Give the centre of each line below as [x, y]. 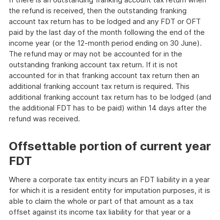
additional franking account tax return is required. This [99, 86]
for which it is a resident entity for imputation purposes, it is [110, 190]
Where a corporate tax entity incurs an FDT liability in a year [109, 179]
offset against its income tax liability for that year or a [100, 212]
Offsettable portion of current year [110, 146]
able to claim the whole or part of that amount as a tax [101, 201]
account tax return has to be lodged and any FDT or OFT [105, 21]
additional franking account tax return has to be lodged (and [110, 97]
